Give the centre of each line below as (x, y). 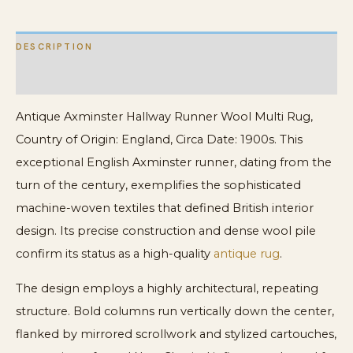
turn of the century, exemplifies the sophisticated (158, 186)
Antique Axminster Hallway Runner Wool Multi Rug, (164, 117)
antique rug (247, 254)
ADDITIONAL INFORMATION (93, 78)
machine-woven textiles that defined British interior (165, 208)
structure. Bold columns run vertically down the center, (175, 311)
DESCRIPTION (55, 47)
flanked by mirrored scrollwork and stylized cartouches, (176, 334)
